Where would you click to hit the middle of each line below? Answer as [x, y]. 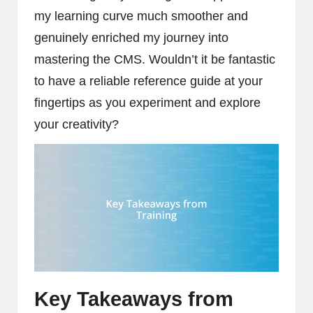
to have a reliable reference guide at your [148, 81]
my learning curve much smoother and [141, 16]
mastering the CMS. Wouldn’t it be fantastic [155, 59]
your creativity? [77, 124]
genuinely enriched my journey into [131, 37]
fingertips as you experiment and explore [147, 102]
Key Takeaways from [134, 299]
